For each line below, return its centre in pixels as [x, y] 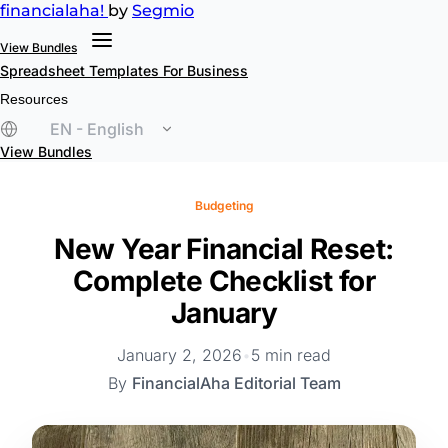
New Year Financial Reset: [224, 249]
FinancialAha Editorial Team [236, 383]
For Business [205, 70]
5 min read [291, 355]
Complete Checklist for [224, 281]
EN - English [97, 129]
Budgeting [224, 205]
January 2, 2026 [179, 355]
